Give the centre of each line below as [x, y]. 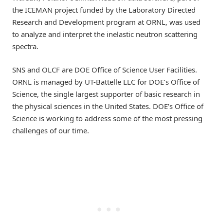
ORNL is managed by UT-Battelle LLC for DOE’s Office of [106, 82]
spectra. [25, 46]
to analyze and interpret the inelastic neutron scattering [105, 34]
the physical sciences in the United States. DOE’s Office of [108, 106]
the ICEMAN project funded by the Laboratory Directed [104, 9]
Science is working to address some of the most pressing [107, 118]
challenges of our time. [51, 130]
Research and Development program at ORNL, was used [106, 22]
